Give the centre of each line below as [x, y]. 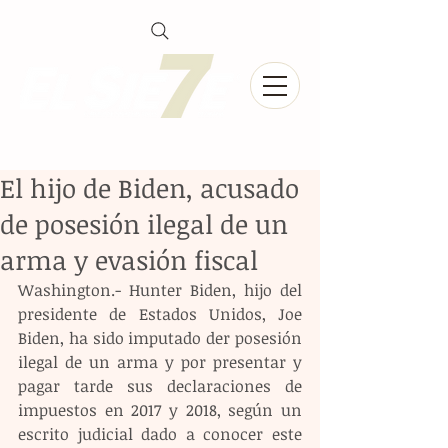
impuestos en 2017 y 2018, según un [160, 410]
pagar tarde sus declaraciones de [160, 386]
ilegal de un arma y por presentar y [160, 362]
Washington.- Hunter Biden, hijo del [160, 290]
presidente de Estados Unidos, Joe [160, 314]
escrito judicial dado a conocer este [160, 434]
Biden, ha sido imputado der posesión [160, 338]
